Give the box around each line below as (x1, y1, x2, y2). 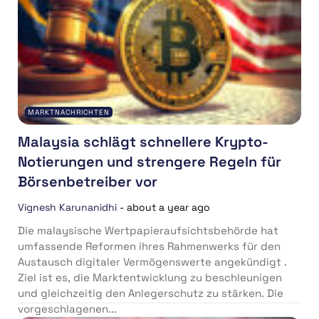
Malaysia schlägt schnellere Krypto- (18, 132, 268, 152)
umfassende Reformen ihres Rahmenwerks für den (18, 239, 281, 253)
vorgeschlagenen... (18, 302, 117, 316)
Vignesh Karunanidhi (18, 201, 117, 214)
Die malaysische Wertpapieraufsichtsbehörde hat (18, 224, 278, 238)
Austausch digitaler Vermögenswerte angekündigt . (18, 255, 287, 269)
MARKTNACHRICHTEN (28, 108, 110, 117)
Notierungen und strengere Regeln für (18, 152, 281, 172)
